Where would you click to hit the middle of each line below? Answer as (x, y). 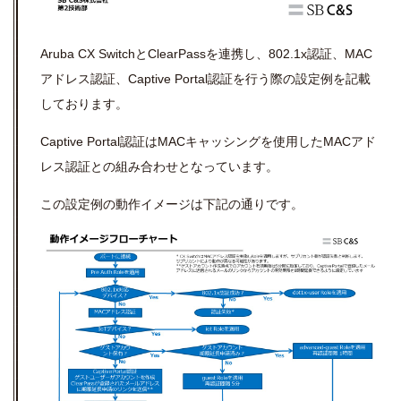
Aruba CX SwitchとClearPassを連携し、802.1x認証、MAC (206, 54)
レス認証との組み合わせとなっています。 (159, 167)
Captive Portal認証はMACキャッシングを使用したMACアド (208, 142)
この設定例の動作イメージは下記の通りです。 (172, 205)
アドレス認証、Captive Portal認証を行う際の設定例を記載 (205, 79)
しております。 (84, 104)
